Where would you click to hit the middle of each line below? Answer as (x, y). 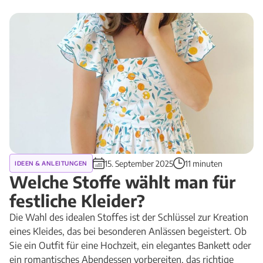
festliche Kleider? (77, 200)
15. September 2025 (139, 163)
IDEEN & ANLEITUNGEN (51, 163)
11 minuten (203, 163)
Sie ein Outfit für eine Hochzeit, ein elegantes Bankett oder (130, 245)
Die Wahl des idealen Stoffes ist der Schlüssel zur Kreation (129, 217)
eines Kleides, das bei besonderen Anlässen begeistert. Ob (128, 231)
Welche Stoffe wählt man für (122, 182)
